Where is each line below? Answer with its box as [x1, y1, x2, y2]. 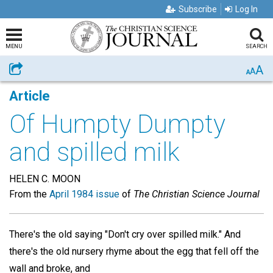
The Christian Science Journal [133, 188, 260, 200]
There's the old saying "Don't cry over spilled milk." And [9, 229, 241, 240]
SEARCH [245, 43, 268, 49]
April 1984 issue [49, 188, 119, 200]
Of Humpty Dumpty [9, 109, 225, 139]
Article [9, 88, 50, 104]
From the [9, 188, 49, 200]
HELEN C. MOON [9, 173, 80, 185]
